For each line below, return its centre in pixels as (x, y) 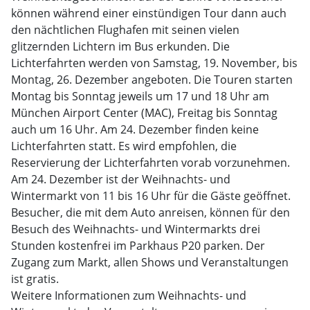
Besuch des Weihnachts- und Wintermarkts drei (136, 229)
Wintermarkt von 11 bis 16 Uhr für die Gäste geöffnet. (151, 196)
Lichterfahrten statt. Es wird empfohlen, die (124, 146)
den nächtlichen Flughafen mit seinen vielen (125, 30)
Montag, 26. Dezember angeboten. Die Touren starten (152, 80)
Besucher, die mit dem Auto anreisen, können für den (151, 212)
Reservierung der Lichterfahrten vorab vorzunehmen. (151, 163)
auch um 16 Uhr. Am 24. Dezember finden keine (135, 129)
